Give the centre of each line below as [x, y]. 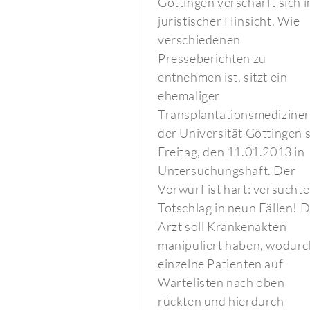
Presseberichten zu [212, 58]
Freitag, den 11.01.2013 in [231, 152]
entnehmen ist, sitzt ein [223, 77]
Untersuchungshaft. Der [227, 170]
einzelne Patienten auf [221, 264]
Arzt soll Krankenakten [222, 226]
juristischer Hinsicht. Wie [229, 21]
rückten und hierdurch [221, 301]
